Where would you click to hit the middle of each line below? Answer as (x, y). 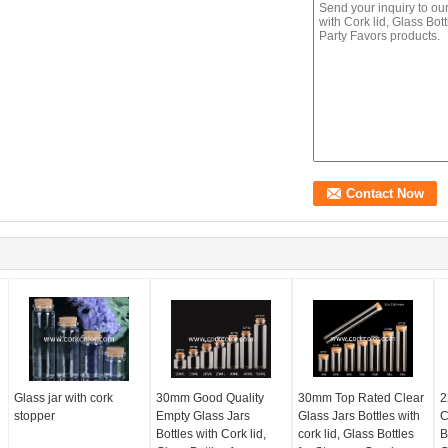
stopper (35, 416)
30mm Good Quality (210, 398)
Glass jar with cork (64, 398)
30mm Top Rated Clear (360, 398)
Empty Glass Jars (203, 416)
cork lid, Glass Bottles (355, 434)
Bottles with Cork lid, (211, 434)
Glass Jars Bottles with (358, 416)
